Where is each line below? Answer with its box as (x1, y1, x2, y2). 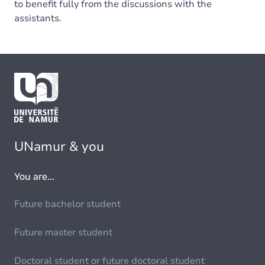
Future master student (14, 226, 112, 240)
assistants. (14, 12, 62, 25)
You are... (14, 171, 54, 183)
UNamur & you (14, 138, 104, 156)
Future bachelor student (14, 198, 121, 211)
